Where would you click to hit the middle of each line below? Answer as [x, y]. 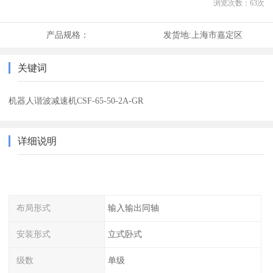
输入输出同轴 [133, 208]
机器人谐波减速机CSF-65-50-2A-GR [76, 101]
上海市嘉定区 [217, 35]
